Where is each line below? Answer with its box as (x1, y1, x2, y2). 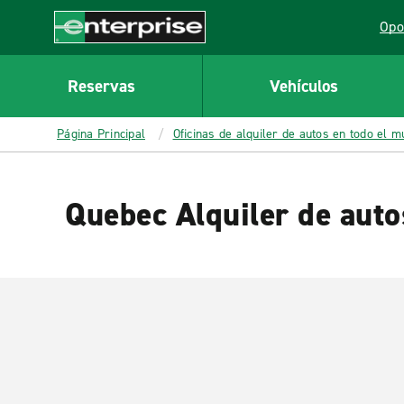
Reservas (67, 74, 135, 97)
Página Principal (57, 125, 145, 142)
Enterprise (54, 42, 120, 62)
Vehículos (269, 74, 338, 97)
